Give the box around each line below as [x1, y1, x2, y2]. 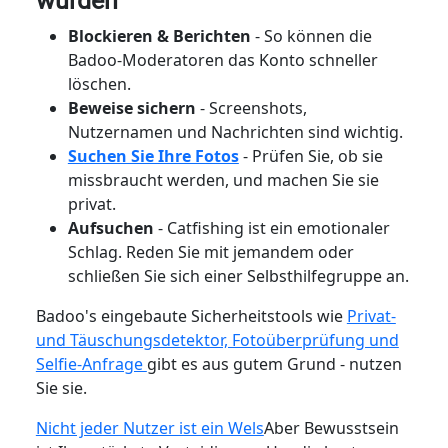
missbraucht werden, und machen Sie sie [67, 168, 379, 191]
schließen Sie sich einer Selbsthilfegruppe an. [67, 264, 409, 287]
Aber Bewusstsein [263, 416, 399, 439]
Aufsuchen [67, 216, 154, 239]
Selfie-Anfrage [35, 352, 147, 375]
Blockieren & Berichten [67, 24, 251, 47]
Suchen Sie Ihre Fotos [67, 144, 239, 167]
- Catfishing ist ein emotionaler [153, 216, 390, 239]
